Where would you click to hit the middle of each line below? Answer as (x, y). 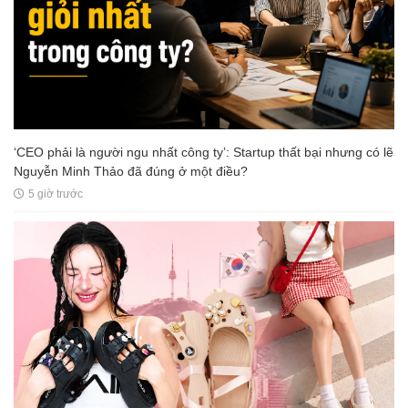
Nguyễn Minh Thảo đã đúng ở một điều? (131, 172)
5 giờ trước (55, 194)
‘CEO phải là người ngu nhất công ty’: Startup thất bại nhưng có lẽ (204, 153)
